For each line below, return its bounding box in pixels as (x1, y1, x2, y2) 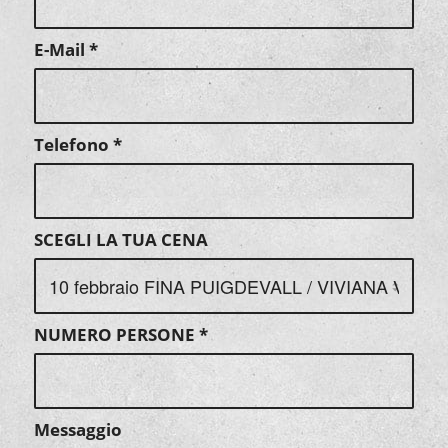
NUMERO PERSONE (33, 323, 199, 347)
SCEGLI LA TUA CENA (33, 228, 208, 252)
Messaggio (33, 418, 122, 442)
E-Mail (33, 38, 89, 62)
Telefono (33, 133, 113, 157)
